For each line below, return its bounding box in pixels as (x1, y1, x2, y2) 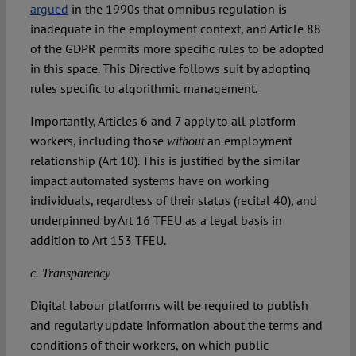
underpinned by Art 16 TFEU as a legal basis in (29, 212, 282, 229)
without (166, 134, 204, 149)
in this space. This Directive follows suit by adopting (29, 60, 311, 77)
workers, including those (29, 133, 167, 149)
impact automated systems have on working (29, 172, 269, 189)
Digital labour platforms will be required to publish (29, 297, 308, 314)
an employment (203, 133, 292, 149)
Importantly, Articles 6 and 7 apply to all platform (29, 113, 296, 130)
